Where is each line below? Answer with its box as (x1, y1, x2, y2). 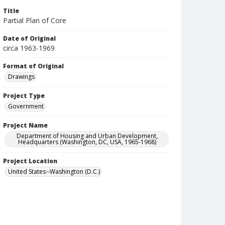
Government (8, 102, 44, 110)
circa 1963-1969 (3, 43, 55, 53)
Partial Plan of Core (3, 16, 66, 25)
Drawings (8, 72, 35, 81)
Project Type (3, 91, 45, 100)
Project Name (3, 121, 48, 130)
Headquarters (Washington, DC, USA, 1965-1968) (18, 138, 157, 146)
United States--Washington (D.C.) (8, 167, 100, 176)
